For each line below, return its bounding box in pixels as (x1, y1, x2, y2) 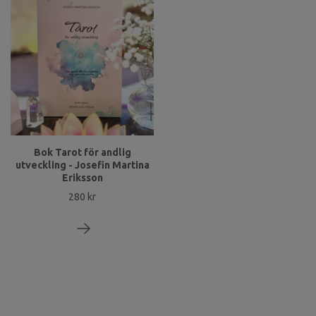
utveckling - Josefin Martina (15, 159, 150, 171)
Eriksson (61, 171, 103, 183)
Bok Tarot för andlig (33, 146, 131, 158)
